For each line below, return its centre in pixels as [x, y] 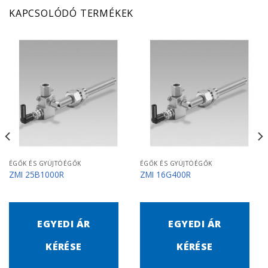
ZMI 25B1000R [36, 174]
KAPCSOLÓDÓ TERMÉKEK [71, 13]
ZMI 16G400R [165, 174]
